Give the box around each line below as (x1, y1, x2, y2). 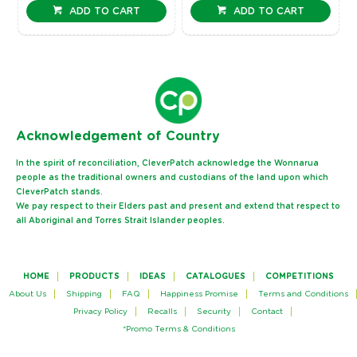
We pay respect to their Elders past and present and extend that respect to (16, 202, 340, 211)
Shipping (65, 290, 102, 299)
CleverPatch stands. (16, 188, 103, 197)
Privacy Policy (73, 308, 127, 316)
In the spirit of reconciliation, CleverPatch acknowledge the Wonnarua (16, 159, 319, 168)
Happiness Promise (159, 290, 238, 299)
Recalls (147, 308, 177, 316)
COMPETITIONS (265, 273, 334, 281)
